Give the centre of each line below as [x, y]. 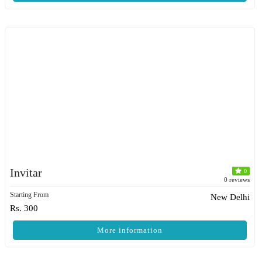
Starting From [29, 195]
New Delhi [230, 197]
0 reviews [237, 180]
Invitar [26, 173]
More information [130, 230]
